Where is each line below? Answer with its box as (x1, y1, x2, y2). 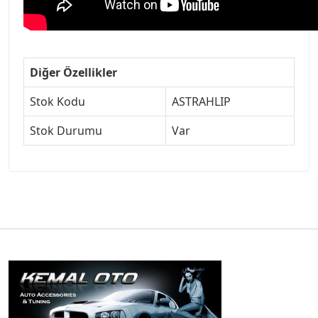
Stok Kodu (30, 93, 85, 109)
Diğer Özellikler (30, 64, 117, 80)
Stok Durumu (30, 122, 102, 138)
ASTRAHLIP (172, 93, 231, 109)
